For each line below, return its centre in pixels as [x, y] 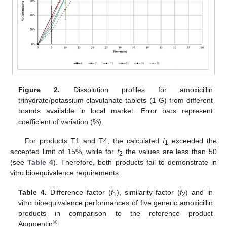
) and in [199, 192]
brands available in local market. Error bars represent [116, 111]
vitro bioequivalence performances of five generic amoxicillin [116, 202]
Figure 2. [39, 89]
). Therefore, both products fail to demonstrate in [135, 162]
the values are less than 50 [170, 151]
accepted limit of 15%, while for [64, 151]
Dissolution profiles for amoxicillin [136, 89]
